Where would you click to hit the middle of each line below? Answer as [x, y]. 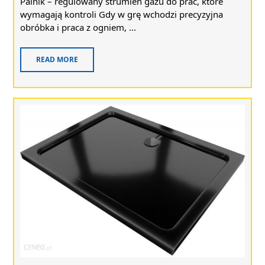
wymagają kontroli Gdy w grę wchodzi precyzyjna [122, 14]
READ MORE [57, 59]
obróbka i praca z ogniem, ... [78, 27]
